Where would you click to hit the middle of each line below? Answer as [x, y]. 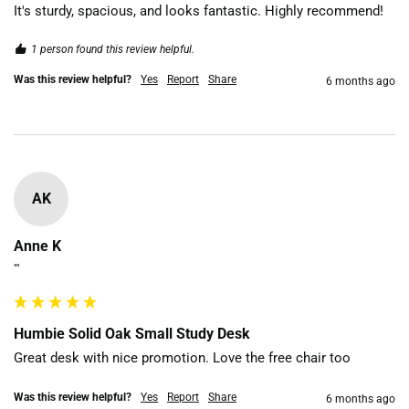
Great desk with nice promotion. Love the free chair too [182, 357]
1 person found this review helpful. [113, 49]
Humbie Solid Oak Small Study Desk [132, 333]
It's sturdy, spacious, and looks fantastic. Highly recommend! [199, 10]
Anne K [37, 246]
